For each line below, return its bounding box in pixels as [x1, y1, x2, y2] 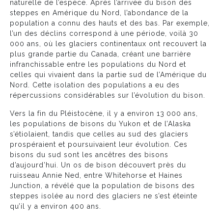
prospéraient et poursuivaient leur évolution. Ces [10, 140, 188, 148]
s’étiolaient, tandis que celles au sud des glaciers [10, 130, 189, 138]
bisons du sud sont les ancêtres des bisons [10, 150, 168, 159]
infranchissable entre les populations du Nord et [10, 60, 186, 68]
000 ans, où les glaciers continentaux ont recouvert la [10, 39, 207, 48]
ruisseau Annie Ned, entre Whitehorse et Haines [10, 171, 183, 179]
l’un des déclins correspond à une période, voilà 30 [10, 29, 200, 37]
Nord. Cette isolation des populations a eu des [10, 81, 180, 89]
